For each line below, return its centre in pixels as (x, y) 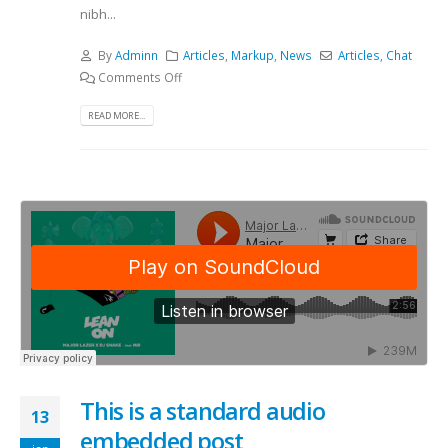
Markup (253, 54)
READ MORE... (117, 115)
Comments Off (139, 76)
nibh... (98, 14)
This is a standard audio (202, 410)
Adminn (136, 54)
